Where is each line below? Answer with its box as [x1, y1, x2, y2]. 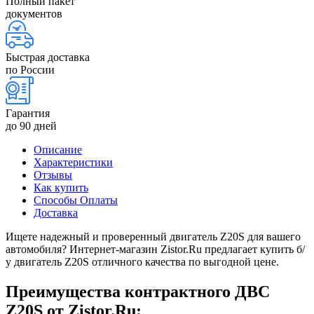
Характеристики [34, 156, 113, 168]
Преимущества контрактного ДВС [6, 282, 270, 301]
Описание [34, 143, 82, 156]
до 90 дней [6, 119, 57, 132]
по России [6, 63, 55, 76]
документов [6, 7, 62, 20]
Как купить [34, 181, 88, 193]
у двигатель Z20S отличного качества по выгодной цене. [6, 255, 279, 268]
